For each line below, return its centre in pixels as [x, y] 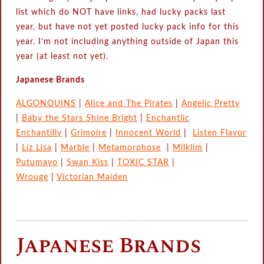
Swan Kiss [88, 163]
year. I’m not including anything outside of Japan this [128, 42]
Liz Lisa [37, 148]
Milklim [188, 148]
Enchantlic [168, 118]
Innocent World [148, 133]
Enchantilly [39, 133]
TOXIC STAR [143, 163]
